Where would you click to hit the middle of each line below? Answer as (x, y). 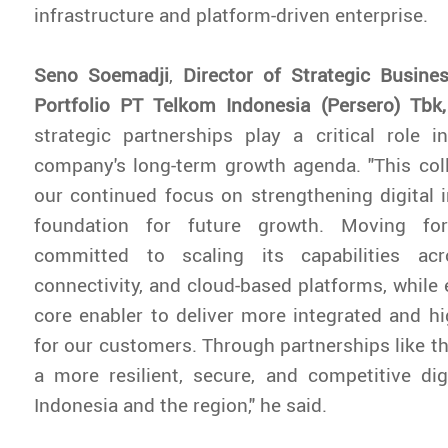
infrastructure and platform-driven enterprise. (231, 15)
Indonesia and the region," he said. (181, 405)
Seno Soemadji (102, 75)
